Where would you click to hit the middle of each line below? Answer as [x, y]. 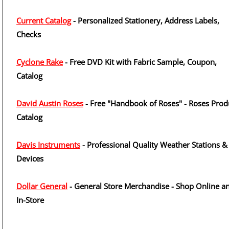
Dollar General [42, 186]
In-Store [30, 200]
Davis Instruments [48, 145]
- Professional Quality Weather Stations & [154, 145]
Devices [30, 158]
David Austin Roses [50, 103]
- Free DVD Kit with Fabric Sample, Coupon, [140, 62]
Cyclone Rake [40, 62]
